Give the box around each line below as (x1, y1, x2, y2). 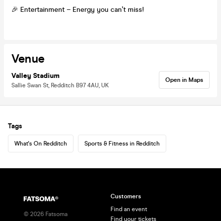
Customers (110, 193, 141, 200)
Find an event (110, 206, 147, 213)
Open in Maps (165, 76, 203, 83)
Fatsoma (44, 211, 68, 218)
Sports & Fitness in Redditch (84, 140, 160, 147)
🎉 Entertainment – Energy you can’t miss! (11, 5, 144, 14)
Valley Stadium (11, 71, 60, 80)
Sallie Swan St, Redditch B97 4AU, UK (11, 81, 109, 89)
